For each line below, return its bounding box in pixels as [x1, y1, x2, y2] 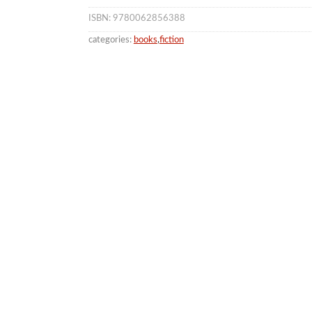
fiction [159, 36, 184, 45]
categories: [88, 36, 132, 45]
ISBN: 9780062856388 [88, 14, 185, 24]
